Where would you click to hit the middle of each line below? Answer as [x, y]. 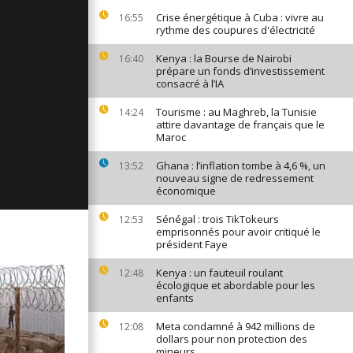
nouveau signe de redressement [235, 178]
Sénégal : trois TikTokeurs [217, 219]
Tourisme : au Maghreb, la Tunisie [236, 112]
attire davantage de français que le [240, 124]
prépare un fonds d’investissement [240, 71]
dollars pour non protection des [232, 339]
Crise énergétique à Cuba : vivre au [240, 17]
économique [186, 191]
